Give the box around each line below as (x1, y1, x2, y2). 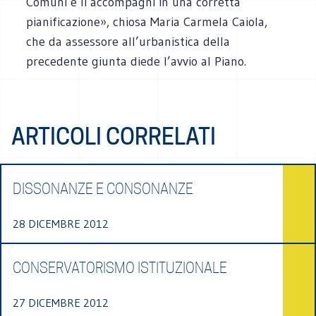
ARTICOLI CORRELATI (11, 122, 216, 150)
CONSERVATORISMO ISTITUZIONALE (13, 259, 227, 276)
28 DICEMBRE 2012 (13, 216, 109, 231)
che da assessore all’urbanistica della (26, 33, 231, 49)
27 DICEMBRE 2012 (13, 295, 109, 310)
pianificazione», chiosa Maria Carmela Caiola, (26, 13, 268, 30)
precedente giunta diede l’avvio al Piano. (26, 53, 247, 69)
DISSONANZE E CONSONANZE (13, 180, 193, 197)
